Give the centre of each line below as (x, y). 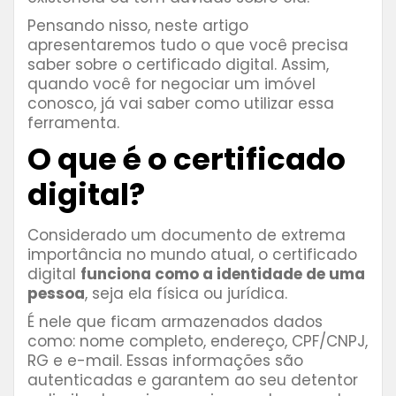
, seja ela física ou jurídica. (188, 294)
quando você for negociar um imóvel (171, 84)
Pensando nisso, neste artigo (138, 26)
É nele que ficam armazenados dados (175, 322)
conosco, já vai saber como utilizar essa (181, 104)
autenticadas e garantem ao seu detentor (193, 381)
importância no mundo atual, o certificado (192, 255)
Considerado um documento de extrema (187, 236)
